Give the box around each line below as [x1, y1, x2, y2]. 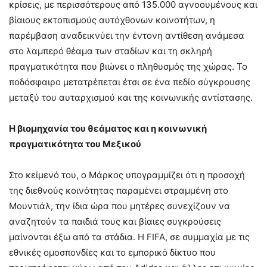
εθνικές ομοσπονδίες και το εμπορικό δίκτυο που [9, 246, 216, 258]
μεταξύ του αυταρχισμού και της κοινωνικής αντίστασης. [9, 91, 253, 103]
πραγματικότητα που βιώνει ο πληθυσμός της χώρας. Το [9, 60, 247, 72]
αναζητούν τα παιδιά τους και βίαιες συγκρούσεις [9, 215, 221, 227]
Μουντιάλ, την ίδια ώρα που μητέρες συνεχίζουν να [9, 200, 230, 212]
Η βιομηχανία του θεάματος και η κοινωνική [9, 122, 207, 134]
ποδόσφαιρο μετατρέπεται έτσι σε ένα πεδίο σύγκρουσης [9, 76, 250, 88]
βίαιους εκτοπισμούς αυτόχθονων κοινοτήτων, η [9, 14, 215, 26]
